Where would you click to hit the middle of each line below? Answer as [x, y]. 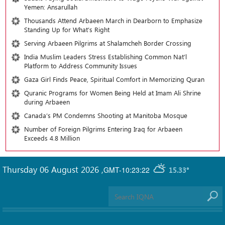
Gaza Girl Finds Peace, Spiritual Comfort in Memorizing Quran [114, 79]
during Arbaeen [47, 102]
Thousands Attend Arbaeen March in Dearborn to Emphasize [113, 21]
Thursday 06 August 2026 [52, 170]
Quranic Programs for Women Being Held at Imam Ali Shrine [113, 93]
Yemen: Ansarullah [51, 7]
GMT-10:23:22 [127, 170]
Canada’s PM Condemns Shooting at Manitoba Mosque [108, 116]
